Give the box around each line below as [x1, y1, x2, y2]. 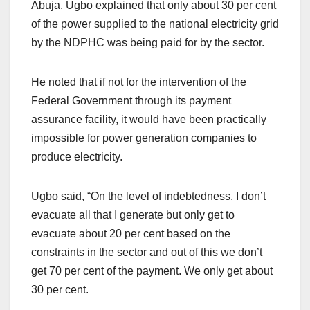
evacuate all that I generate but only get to [31, 208, 235, 221]
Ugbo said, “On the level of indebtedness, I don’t [31, 190, 266, 202]
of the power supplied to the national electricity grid [31, 17, 279, 30]
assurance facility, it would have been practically [31, 113, 266, 125]
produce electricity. [31, 150, 122, 163]
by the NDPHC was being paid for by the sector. [31, 36, 264, 48]
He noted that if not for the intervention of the [31, 75, 246, 88]
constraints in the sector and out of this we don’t [31, 246, 262, 258]
